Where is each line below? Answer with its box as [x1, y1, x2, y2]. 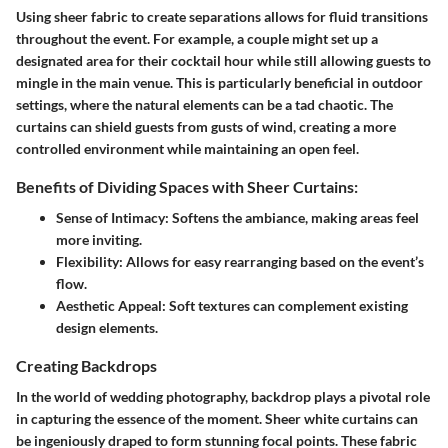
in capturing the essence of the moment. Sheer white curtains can [16, 409, 418, 427]
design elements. [56, 318, 158, 336]
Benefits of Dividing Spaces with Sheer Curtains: [16, 176, 358, 196]
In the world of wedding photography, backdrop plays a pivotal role [16, 387, 430, 405]
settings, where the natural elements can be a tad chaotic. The [16, 95, 393, 113]
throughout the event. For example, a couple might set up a [16, 29, 378, 47]
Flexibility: [56, 252, 123, 270]
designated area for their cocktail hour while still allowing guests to [16, 51, 431, 69]
